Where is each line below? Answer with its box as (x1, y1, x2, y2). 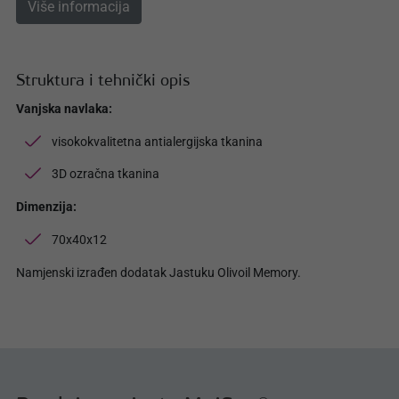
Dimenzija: (16, 199, 79, 215)
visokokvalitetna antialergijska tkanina (52, 134, 263, 150)
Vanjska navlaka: (16, 102, 112, 117)
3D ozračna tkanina (52, 167, 159, 182)
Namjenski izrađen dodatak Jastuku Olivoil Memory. (16, 265, 301, 281)
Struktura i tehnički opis (16, 73, 190, 91)
